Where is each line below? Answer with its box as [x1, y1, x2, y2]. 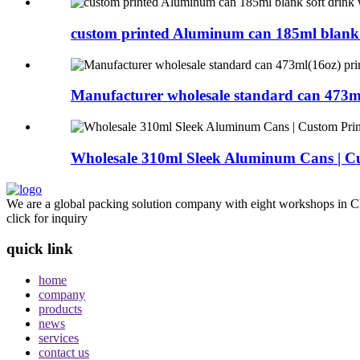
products [39, 302, 82, 317]
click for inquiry [6, 211, 88, 225]
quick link [6, 240, 73, 258]
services [39, 331, 79, 346]
